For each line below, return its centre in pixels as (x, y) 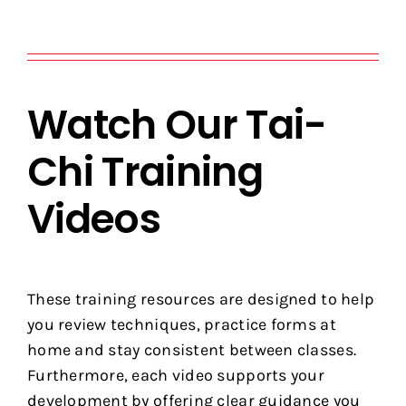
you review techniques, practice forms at (181, 325)
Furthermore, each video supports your (175, 376)
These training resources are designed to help (201, 300)
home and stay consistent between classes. (192, 350)
